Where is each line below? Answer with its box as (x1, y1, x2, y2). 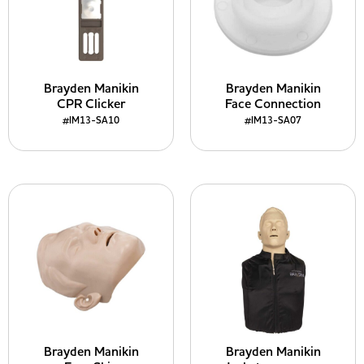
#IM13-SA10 (63, 114, 119, 128)
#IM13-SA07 (245, 114, 301, 128)
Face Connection (225, 95, 321, 113)
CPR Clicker (57, 95, 125, 113)
